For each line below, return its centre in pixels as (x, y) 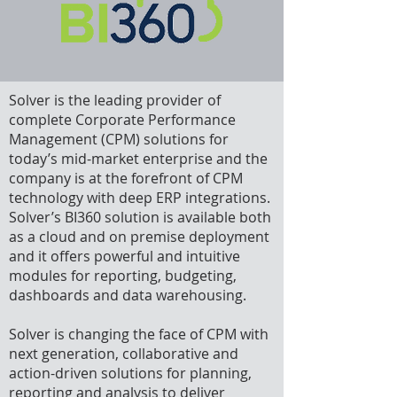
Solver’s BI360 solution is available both (140, 217)
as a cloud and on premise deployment (139, 237)
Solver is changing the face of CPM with (139, 334)
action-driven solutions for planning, (130, 373)
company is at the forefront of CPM (126, 178)
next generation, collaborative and (124, 354)
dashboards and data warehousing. (128, 295)
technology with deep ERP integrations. (140, 198)
